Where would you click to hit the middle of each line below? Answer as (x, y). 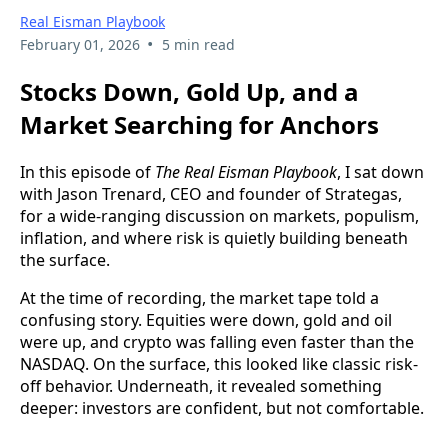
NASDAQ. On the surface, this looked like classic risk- (219, 363)
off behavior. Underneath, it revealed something (201, 385)
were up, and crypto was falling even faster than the (217, 341)
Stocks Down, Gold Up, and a (189, 91)
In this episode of (87, 171)
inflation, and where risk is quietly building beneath (214, 237)
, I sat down (380, 171)
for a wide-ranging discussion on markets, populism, (219, 215)
